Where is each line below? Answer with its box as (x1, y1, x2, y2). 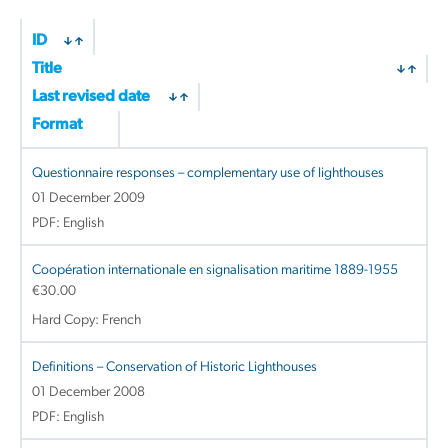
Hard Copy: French (32, 312, 141, 328)
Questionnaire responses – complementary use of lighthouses (32, 165, 384, 181)
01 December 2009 (32, 190, 145, 206)
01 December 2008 (32, 384, 145, 400)
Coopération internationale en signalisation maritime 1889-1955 (32, 262, 398, 278)
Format (32, 116, 82, 133)
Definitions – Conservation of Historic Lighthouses (32, 359, 317, 375)
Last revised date (32, 88, 150, 105)
